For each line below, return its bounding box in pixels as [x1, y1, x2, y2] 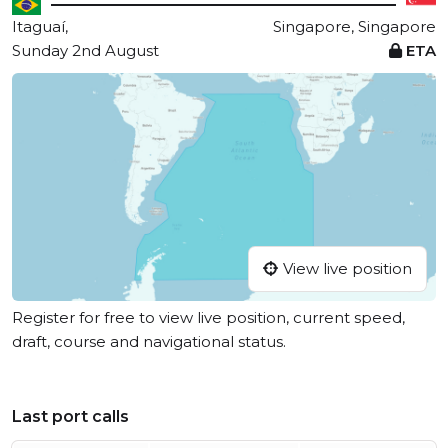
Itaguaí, [12, 17, 68, 36]
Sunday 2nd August [12, 41, 159, 60]
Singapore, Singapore [273, 17, 436, 36]
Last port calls [12, 407, 129, 427]
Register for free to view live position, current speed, [12, 308, 405, 328]
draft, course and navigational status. [12, 332, 286, 352]
